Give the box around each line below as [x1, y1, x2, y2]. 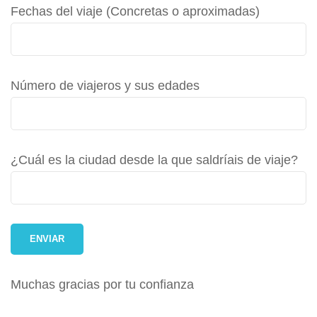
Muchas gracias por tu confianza [11, 277, 194, 292]
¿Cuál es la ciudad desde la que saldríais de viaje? [11, 152, 298, 167]
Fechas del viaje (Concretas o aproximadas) [11, 4, 260, 18]
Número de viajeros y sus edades [11, 78, 200, 93]
